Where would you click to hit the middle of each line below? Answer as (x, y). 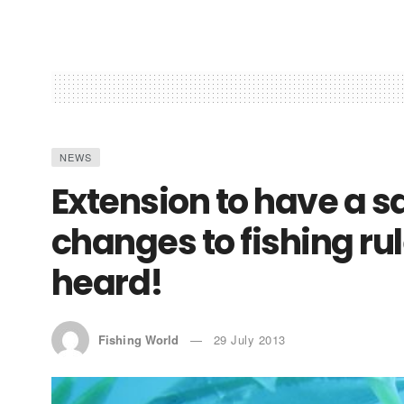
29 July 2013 (249, 339)
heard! (107, 282)
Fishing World (139, 339)
